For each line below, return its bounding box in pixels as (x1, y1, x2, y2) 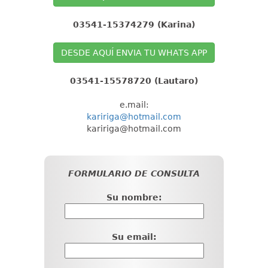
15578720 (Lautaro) (103, 75, 198, 86)
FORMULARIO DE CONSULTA (68, 168, 200, 178)
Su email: (111, 232, 157, 242)
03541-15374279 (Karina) (73, 19, 195, 29)
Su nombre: (106, 192, 162, 202)
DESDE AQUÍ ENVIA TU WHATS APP (61, 47, 207, 57)
